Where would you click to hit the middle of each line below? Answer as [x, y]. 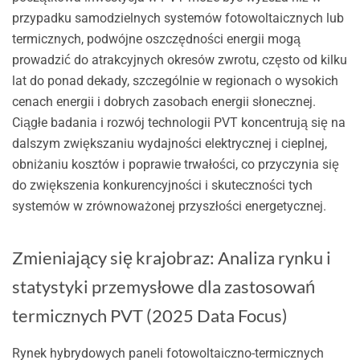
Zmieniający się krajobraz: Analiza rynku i [171, 257]
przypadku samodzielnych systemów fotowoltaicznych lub [178, 18]
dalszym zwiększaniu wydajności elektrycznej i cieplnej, [169, 143]
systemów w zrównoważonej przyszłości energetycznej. [169, 206]
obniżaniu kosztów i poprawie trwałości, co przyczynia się [175, 164]
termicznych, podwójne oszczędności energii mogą [156, 39]
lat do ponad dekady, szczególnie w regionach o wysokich [175, 80]
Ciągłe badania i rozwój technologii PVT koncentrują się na [178, 122]
